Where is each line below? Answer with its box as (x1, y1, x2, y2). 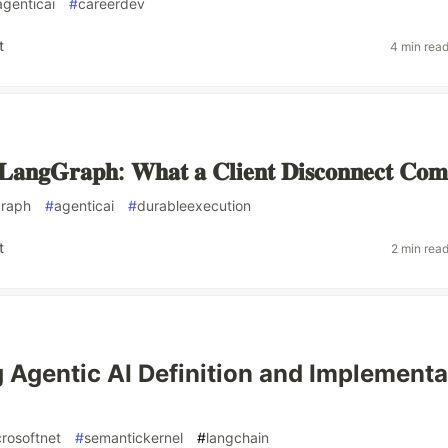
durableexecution (137, 197, 251, 214)
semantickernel (84, 429, 183, 446)
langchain (206, 429, 269, 446)
